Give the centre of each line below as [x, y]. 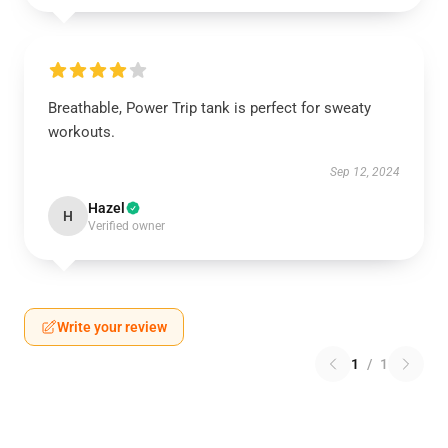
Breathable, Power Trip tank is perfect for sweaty [209, 108]
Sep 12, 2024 [365, 172]
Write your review [112, 327]
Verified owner [126, 226]
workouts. [81, 132]
